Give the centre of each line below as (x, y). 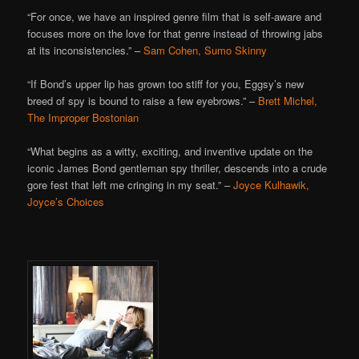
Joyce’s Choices (66, 202)
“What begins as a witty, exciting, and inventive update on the (170, 151)
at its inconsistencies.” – (86, 50)
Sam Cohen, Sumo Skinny (206, 50)
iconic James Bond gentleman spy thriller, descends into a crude (177, 168)
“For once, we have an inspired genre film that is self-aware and (175, 16)
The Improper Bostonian (83, 117)
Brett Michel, (288, 100)
